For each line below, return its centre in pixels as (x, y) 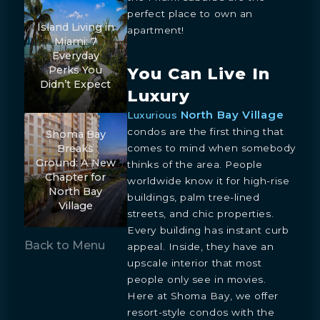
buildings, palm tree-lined (194, 197)
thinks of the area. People (195, 164)
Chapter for (76, 177)
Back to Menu (64, 246)
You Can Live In (199, 73)
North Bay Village (232, 115)
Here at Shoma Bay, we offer (203, 295)
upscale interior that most (195, 262)
